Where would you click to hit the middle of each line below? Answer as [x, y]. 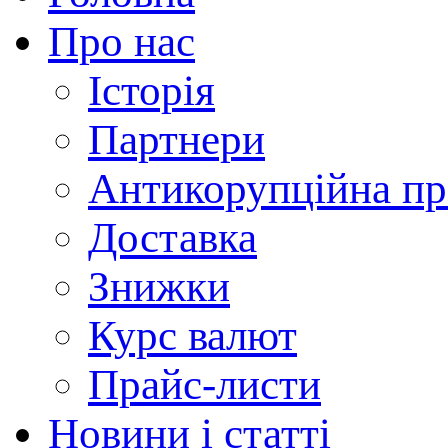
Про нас [121, 41]
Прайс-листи [204, 384]
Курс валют [192, 335]
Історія [151, 90]
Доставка [172, 237]
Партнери [176, 139]
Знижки [159, 286]
